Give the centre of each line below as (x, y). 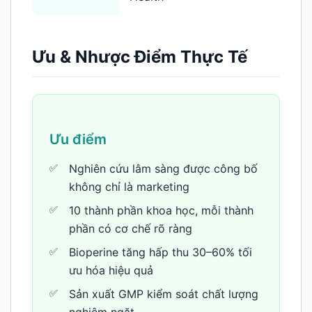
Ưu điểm (78, 139)
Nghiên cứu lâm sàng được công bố (163, 168)
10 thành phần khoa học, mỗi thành (161, 210)
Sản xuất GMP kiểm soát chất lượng (164, 294)
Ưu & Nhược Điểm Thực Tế (140, 56)
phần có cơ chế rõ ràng (131, 228)
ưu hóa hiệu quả (111, 270)
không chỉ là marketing (129, 186)
